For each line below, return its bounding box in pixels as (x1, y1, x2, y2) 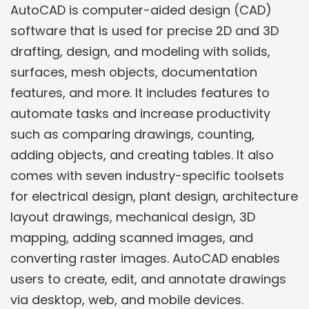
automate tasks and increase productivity (10, 105, 270, 123)
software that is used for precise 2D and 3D (10, 22, 279, 40)
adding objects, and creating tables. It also (10, 146, 274, 164)
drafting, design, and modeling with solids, (10, 43, 270, 61)
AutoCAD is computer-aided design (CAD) (10, 1, 272, 19)
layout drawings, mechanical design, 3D (10, 208, 255, 226)
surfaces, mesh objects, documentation (10, 63, 257, 81)
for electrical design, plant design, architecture (10, 188, 298, 206)
